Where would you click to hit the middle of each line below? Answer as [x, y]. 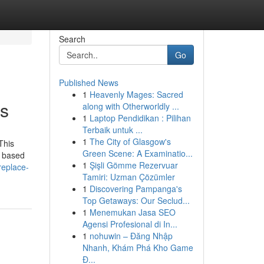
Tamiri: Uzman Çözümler [128, 177]
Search [72, 39]
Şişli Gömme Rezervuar [133, 165]
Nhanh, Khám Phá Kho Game [138, 247]
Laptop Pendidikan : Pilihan [140, 118]
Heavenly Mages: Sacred [136, 94]
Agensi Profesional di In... [130, 224]
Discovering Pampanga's [136, 189]
